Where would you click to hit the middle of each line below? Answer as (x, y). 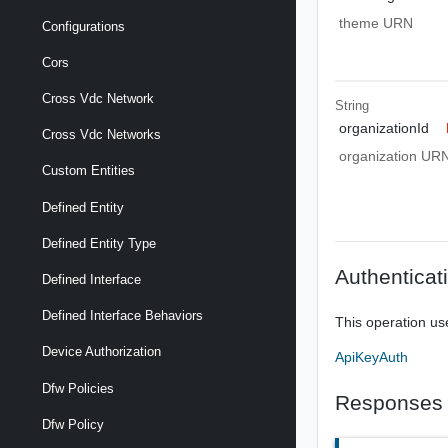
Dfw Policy (73, 424)
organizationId (383, 128)
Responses (389, 402)
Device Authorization (101, 352)
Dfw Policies (78, 388)
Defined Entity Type (99, 243)
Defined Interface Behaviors (122, 316)
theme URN (375, 23)
